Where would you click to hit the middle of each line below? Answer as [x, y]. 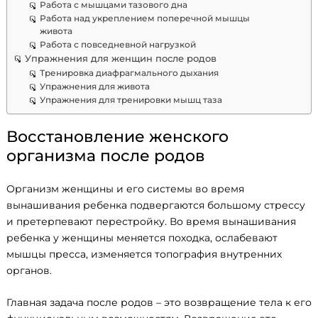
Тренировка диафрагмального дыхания [129, 73]
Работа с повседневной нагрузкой [117, 45]
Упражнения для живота [94, 87]
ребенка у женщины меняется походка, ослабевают [142, 238]
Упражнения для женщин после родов [121, 59]
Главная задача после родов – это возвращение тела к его [159, 302]
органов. [29, 271]
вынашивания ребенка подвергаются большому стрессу [156, 205]
